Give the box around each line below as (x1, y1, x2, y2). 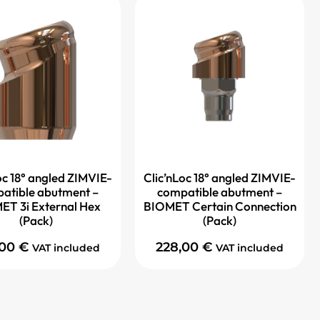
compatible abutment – (157, 184, 282, 200)
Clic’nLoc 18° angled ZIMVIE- (144, 170, 296, 186)
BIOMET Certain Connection (143, 199, 296, 214)
